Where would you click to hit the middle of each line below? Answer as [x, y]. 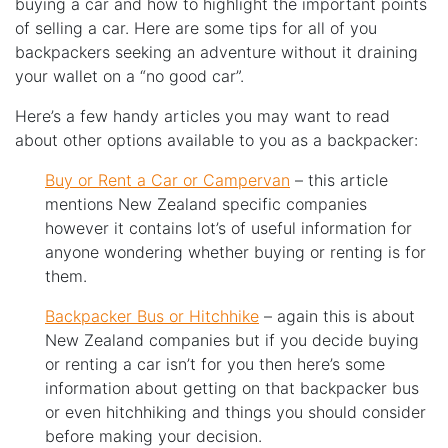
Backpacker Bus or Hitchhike [152, 316]
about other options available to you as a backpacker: [216, 140]
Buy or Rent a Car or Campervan [167, 180]
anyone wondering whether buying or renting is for [235, 252]
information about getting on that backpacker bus [232, 388]
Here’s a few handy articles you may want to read [202, 116]
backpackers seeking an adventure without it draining [216, 52]
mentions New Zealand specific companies [206, 204]
